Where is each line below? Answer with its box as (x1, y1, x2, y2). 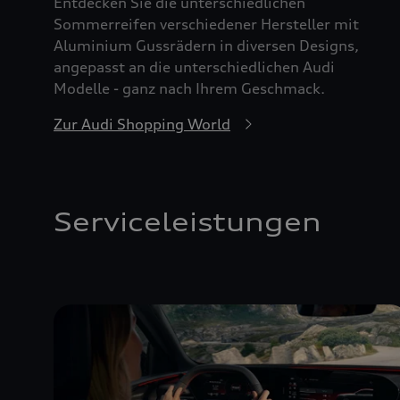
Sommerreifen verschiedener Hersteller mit (54, 15, 359, 34)
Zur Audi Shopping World (54, 115, 230, 134)
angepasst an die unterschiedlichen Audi (54, 58, 335, 77)
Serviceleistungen (54, 207, 321, 238)
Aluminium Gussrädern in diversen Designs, (54, 37, 359, 55)
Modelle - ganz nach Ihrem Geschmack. (54, 79, 325, 98)
